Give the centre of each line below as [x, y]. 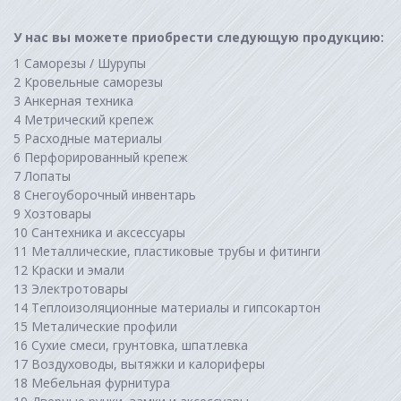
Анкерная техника [209, 101]
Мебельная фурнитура [101, 383]
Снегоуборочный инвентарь [110, 195]
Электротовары [80, 289]
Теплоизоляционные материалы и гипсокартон [176, 308]
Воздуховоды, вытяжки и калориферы [148, 364]
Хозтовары [58, 214]
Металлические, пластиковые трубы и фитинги [176, 252]
